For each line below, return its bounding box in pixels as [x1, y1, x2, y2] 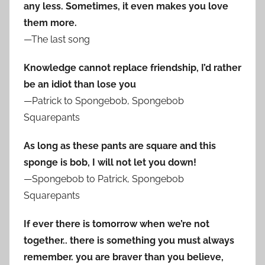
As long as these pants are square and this [24, 140, 216, 152]
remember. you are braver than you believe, [24, 251, 224, 263]
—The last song [24, 34, 90, 46]
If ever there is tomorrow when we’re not [24, 218, 209, 230]
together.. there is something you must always [24, 235, 234, 247]
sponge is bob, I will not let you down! [24, 157, 196, 169]
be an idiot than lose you [24, 79, 136, 91]
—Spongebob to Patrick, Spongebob [24, 173, 184, 185]
